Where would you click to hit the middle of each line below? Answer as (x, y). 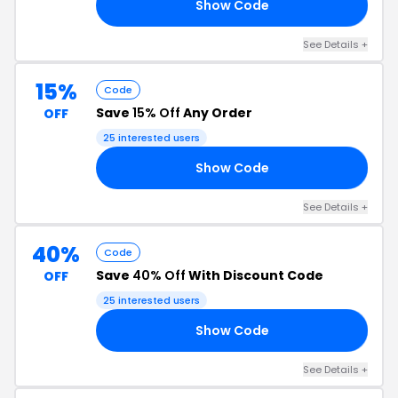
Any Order (216, 113)
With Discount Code (255, 275)
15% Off (156, 113)
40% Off (159, 275)
